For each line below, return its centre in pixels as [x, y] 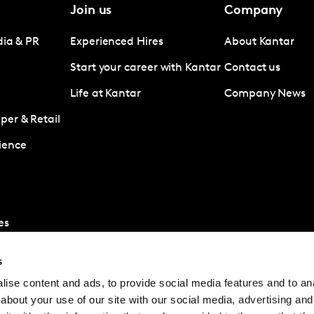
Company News [265, 94]
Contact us [253, 68]
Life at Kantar [105, 94]
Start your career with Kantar [145, 68]
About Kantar [260, 42]
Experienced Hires [117, 42]
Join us [91, 11]
